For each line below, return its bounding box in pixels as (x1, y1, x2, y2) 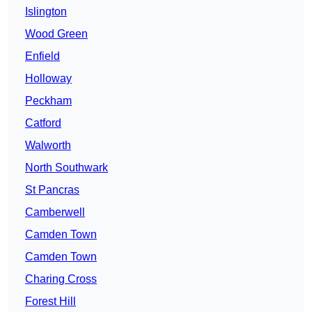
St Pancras (25, 184, 79, 196)
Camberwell (25, 206, 85, 219)
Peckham (25, 95, 72, 107)
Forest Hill (25, 295, 76, 308)
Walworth (25, 139, 71, 152)
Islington (25, 6, 67, 18)
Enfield (25, 50, 60, 63)
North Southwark (25, 162, 108, 174)
